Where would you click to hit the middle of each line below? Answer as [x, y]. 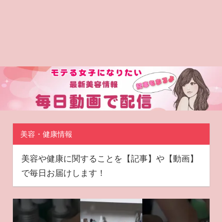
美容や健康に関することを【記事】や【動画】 [110, 158]
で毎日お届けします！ [63, 172]
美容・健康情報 [46, 134]
